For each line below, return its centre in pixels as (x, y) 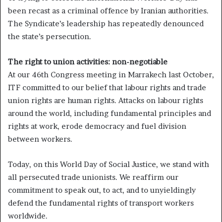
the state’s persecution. (50, 37)
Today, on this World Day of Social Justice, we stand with (109, 165)
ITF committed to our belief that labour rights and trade (107, 88)
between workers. (40, 139)
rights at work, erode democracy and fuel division (97, 126)
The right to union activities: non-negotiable (88, 62)
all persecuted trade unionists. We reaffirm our (93, 177)
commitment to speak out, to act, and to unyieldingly (102, 190)
